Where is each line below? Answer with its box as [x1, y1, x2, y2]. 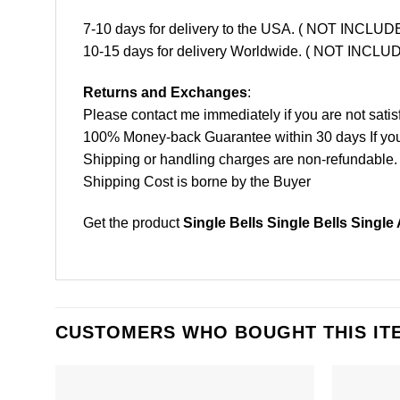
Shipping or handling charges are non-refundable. [83, 152, 397, 168]
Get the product [83, 214, 183, 230]
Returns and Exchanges [83, 85, 247, 101]
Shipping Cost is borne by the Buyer [83, 174, 311, 190]
